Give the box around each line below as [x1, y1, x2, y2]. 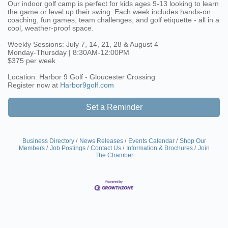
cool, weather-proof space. [8, 24, 94, 32]
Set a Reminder [85, 103, 142, 111]
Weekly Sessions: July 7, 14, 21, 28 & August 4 [8, 40, 158, 48]
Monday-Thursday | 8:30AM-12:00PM [8, 48, 129, 56]
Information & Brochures [126, 145, 193, 152]
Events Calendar [128, 137, 175, 145]
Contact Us [90, 145, 121, 152]
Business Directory [22, 137, 74, 145]
